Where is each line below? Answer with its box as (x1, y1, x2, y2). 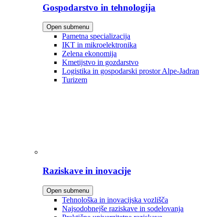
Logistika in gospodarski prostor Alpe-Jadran (62, 67, 199, 76)
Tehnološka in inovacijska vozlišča (62, 195, 168, 204)
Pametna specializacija (62, 32, 130, 41)
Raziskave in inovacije (43, 166, 131, 176)
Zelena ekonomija (62, 49, 117, 58)
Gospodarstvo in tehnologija (43, 2, 155, 13)
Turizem (62, 76, 87, 84)
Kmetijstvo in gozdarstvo (62, 58, 139, 67)
